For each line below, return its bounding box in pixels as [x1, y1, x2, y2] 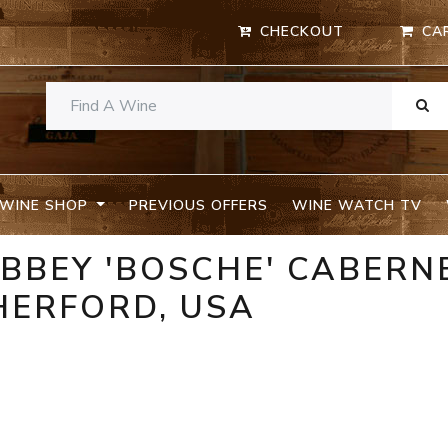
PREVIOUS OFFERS [128, 195, 268, 215]
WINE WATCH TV [291, 195, 422, 215]
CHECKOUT [260, 22, 345, 42]
